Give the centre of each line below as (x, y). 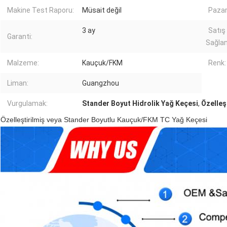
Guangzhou (101, 83)
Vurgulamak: (27, 104)
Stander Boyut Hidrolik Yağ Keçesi (140, 104)
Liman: (18, 83)
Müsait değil (102, 10)
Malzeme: (23, 63)
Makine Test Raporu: (41, 10)
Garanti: (20, 37)
